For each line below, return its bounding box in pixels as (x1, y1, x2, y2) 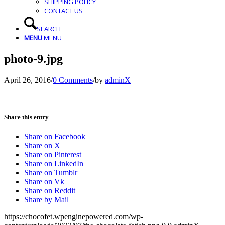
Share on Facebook (24, 132, 85, 141)
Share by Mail (24, 195, 69, 204)
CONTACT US (44, 6, 83, 15)
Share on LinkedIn (24, 159, 83, 168)
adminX (105, 75, 131, 84)
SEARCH (37, 24, 61, 33)
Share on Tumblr (24, 168, 77, 177)
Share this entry (4, 113, 49, 121)
